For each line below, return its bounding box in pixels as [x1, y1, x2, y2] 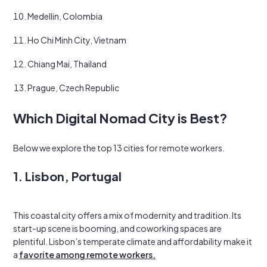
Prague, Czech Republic [27, 82, 119, 93]
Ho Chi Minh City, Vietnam [27, 35, 126, 45]
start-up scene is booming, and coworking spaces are [13, 223, 222, 234]
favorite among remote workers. [19, 249, 156, 260]
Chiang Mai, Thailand [27, 58, 107, 69]
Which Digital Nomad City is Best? [13, 110, 227, 126]
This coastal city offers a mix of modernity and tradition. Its [13, 210, 241, 221]
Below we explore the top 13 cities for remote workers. [13, 142, 225, 153]
